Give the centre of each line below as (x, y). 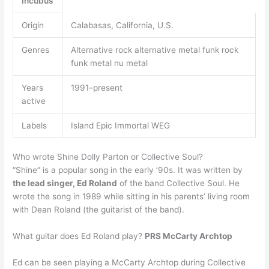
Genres (35, 50)
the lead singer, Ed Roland (65, 183)
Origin (32, 25)
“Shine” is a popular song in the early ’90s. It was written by (128, 170)
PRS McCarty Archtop (189, 236)
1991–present (96, 87)
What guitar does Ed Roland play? (79, 236)
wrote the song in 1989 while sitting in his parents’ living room (131, 197)
